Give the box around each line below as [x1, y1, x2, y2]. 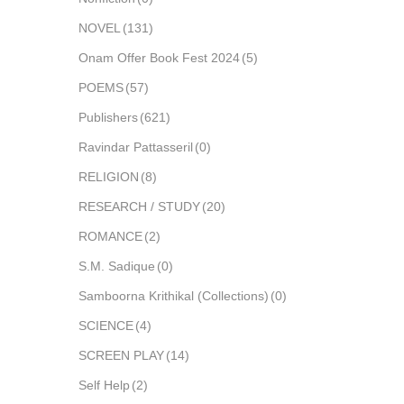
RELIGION [78, 170, 139, 184]
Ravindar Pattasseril [78, 140, 193, 154]
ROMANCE [78, 229, 142, 243]
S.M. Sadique [78, 259, 155, 273]
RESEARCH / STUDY [78, 199, 200, 214]
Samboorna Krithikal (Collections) [78, 289, 269, 303]
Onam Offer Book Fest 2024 [78, 50, 240, 65]
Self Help [78, 378, 130, 392]
